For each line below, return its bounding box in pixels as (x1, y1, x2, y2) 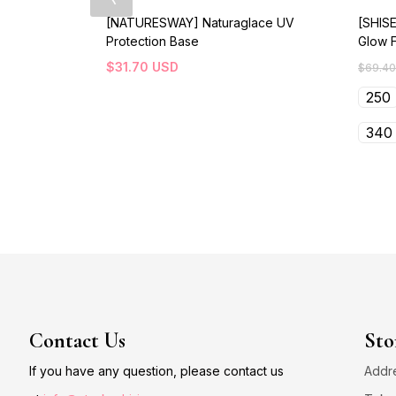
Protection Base (106, 33, 199, 49)
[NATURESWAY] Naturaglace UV (106, 14, 294, 30)
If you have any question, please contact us (29, 362, 284, 378)
